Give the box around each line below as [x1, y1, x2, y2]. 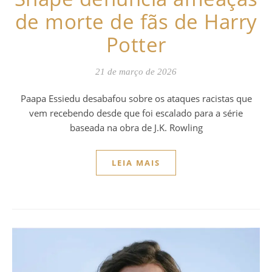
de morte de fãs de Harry [15, 7, 257, 35]
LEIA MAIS [112, 157, 160, 168]
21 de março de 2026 [95, 66, 177, 76]
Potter [106, 30, 166, 58]
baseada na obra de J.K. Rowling [69, 121, 203, 134]
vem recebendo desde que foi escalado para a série [29, 106, 243, 119]
